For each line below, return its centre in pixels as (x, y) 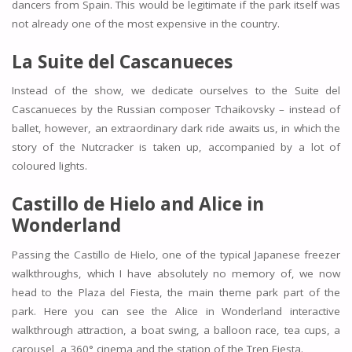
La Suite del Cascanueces (122, 61)
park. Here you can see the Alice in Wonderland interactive (176, 311)
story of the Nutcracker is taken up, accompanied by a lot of (176, 147)
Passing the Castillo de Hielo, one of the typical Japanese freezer (176, 254)
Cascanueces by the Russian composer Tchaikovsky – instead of (176, 110)
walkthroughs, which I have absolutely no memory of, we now (176, 273)
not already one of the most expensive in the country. (145, 24)
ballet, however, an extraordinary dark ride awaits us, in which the (176, 128)
